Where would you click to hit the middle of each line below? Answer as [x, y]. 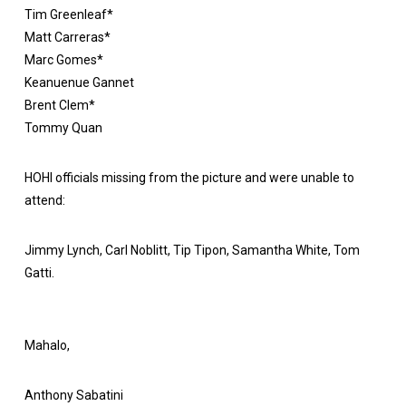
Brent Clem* [59, 105]
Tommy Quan [63, 127]
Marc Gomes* [63, 59]
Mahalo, [47, 346]
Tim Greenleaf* [68, 14]
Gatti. [39, 273]
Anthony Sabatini [73, 396]
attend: [44, 201]
